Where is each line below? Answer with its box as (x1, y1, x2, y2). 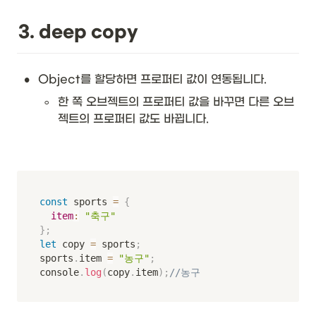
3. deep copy (18, 22, 138, 43)
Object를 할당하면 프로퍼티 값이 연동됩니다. (38, 73, 267, 87)
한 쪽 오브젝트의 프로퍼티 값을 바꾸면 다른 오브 (58, 95, 294, 109)
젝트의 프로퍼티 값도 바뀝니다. (58, 112, 209, 126)
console (39, 267, 79, 279)
